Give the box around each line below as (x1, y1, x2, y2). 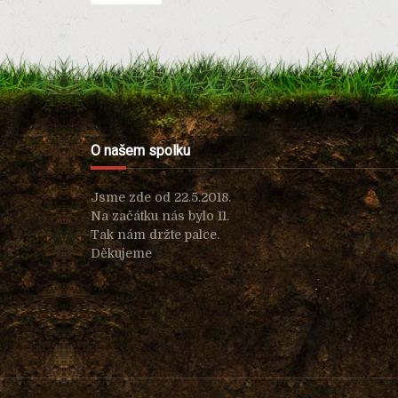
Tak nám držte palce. (91, 227, 219, 242)
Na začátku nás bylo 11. (91, 208, 229, 223)
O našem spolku (91, 141, 190, 159)
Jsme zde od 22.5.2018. (91, 189, 231, 204)
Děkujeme (91, 245, 152, 260)
